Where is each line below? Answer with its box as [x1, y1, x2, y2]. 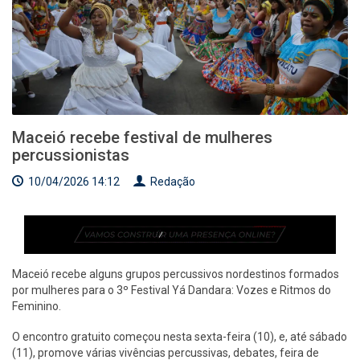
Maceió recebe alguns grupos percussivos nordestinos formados [12, 267, 339, 280]
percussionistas [12, 145, 129, 166]
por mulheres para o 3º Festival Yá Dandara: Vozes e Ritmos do [12, 283, 331, 297]
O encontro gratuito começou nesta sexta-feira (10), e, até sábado [12, 329, 347, 343]
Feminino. [12, 299, 63, 313]
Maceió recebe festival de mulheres [12, 128, 272, 148]
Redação [148, 175, 195, 189]
